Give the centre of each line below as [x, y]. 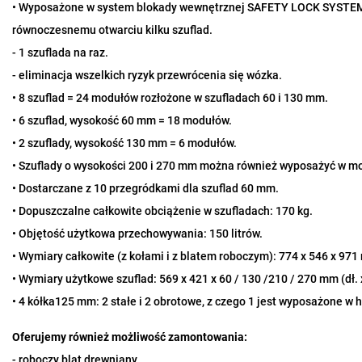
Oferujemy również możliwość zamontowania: [130, 337]
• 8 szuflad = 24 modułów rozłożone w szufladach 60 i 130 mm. [170, 98]
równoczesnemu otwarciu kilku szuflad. [112, 30]
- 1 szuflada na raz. [60, 53]
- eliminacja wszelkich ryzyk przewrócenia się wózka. [147, 75]
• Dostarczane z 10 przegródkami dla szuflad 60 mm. [145, 188]
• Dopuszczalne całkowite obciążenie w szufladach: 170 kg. [162, 211]
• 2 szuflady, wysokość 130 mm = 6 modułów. [124, 143]
